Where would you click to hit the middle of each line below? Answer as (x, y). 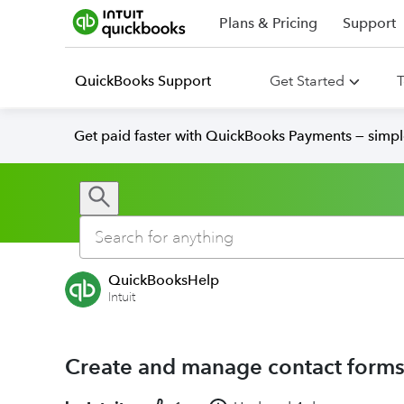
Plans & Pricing (268, 23)
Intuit (122, 297)
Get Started (307, 81)
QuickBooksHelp (164, 280)
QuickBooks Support (143, 81)
